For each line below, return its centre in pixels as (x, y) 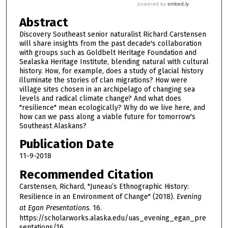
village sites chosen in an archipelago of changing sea (107, 89)
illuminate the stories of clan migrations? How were (103, 80)
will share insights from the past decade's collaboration (110, 43)
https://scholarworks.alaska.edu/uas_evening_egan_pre (112, 218)
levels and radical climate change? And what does (100, 98)
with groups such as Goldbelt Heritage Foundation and (108, 52)
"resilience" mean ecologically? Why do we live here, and (112, 107)
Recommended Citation (86, 174)
